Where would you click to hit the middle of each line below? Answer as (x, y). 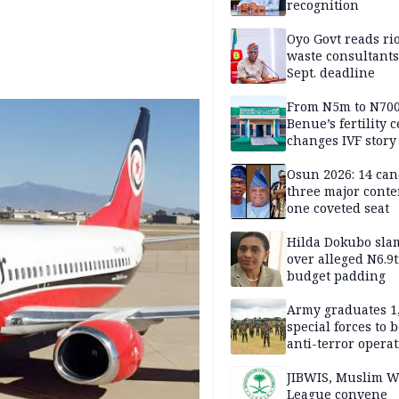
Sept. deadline (331, 73)
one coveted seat (338, 208)
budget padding (336, 276)
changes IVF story (342, 141)
